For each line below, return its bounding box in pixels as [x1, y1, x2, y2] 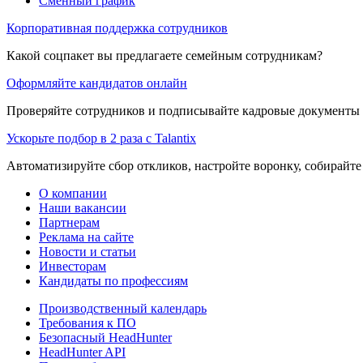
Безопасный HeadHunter [39, 330, 172, 344]
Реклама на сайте [39, 229, 134, 244]
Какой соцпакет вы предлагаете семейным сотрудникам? [6, 48, 322, 62]
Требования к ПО [39, 315, 136, 330]
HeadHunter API [39, 344, 126, 359]
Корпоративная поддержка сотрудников [6, 20, 228, 35]
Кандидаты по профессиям [39, 273, 188, 288]
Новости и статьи [39, 244, 136, 258]
